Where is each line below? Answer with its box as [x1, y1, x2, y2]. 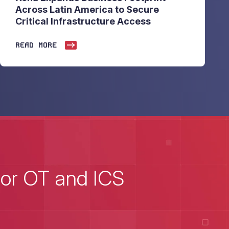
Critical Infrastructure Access [15, 16, 151, 27]
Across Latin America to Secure [15, 4, 159, 15]
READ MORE [15, 40, 57, 51]
